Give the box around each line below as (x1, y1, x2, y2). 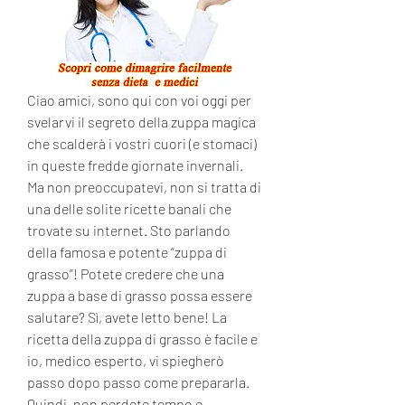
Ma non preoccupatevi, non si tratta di (27, 177, 261, 195)
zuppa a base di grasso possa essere (27, 286, 252, 304)
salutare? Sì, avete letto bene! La (27, 307, 227, 325)
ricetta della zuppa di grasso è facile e (27, 329, 258, 347)
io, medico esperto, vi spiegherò (27, 351, 224, 369)
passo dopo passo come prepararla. (27, 372, 250, 391)
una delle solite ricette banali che (27, 199, 231, 217)
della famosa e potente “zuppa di (27, 242, 227, 260)
